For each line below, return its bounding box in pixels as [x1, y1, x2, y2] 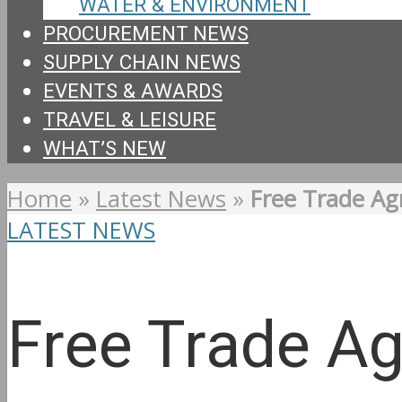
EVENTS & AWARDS [43, 76, 223, 106]
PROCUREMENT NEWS [43, 19, 249, 48]
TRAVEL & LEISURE [43, 105, 216, 135]
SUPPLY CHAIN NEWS [43, 48, 240, 77]
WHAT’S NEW [43, 134, 166, 163]
